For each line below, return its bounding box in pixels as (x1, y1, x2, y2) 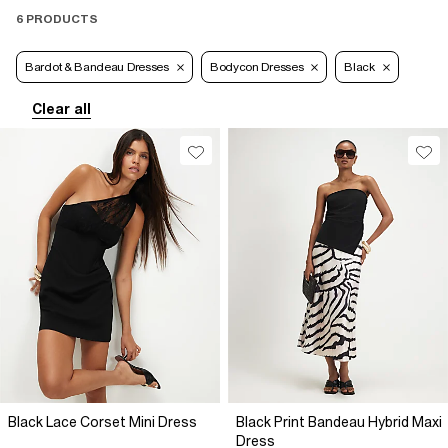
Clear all (32, 101, 91, 118)
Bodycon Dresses (209, 60, 304, 75)
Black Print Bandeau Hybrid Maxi (236, 414, 442, 431)
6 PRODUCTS (16, 12, 98, 27)
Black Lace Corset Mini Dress (8, 414, 197, 431)
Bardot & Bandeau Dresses (25, 60, 169, 75)
